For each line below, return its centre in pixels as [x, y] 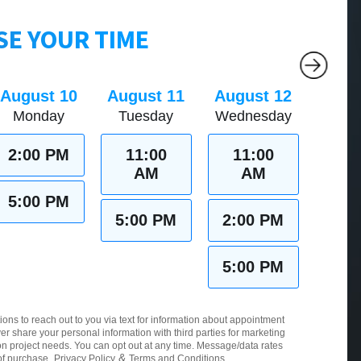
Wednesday [253, 116]
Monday [39, 116]
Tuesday [146, 116]
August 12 [253, 95]
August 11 [146, 95]
